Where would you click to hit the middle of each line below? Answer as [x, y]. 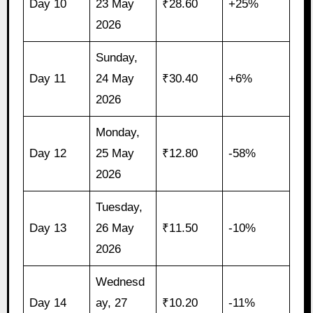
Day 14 [48, 303]
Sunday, [117, 58]
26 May [115, 228]
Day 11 [48, 79]
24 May [115, 79]
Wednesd [121, 282]
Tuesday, [119, 208]
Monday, [118, 133]
